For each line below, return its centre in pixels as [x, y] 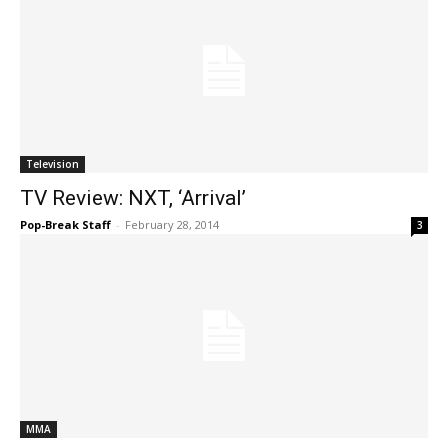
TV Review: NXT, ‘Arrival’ [133, 198]
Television [52, 164]
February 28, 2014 [172, 224]
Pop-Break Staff [65, 224]
